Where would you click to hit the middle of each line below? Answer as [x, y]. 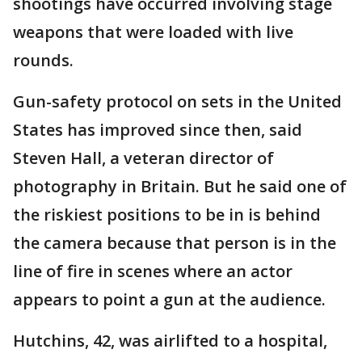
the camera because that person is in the [175, 242]
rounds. [43, 60]
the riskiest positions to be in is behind [167, 214]
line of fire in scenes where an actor [153, 271]
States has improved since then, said [158, 129]
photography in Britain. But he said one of [180, 186]
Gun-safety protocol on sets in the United [177, 101]
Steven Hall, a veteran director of [143, 158]
